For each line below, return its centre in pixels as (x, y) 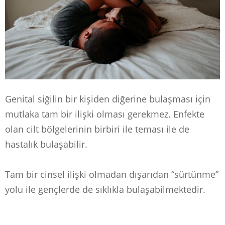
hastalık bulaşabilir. (46, 144)
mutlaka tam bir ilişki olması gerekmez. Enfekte (105, 114)
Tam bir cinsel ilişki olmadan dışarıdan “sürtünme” (112, 174)
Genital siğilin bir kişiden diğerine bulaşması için (108, 99)
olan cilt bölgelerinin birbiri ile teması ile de (97, 129)
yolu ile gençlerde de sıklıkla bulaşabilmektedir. (105, 189)
